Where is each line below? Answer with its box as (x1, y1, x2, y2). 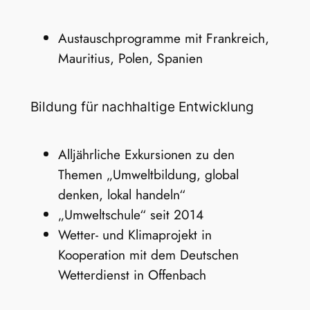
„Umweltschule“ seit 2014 (57, 204, 203, 224)
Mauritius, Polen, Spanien (57, 48, 203, 69)
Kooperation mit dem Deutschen (57, 244, 239, 264)
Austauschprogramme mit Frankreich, (57, 28, 269, 48)
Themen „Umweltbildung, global (57, 164, 239, 184)
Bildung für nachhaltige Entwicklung (30, 99, 254, 115)
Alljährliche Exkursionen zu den (57, 144, 235, 164)
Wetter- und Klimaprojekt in (57, 224, 212, 244)
